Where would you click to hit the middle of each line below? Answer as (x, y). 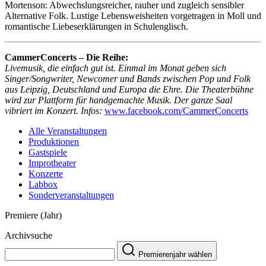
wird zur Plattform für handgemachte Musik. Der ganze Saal (118, 100)
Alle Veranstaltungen (68, 131)
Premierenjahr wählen (175, 254)
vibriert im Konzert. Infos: (53, 110)
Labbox (43, 184)
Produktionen (54, 141)
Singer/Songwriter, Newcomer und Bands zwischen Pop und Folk (128, 78)
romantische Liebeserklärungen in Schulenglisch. (96, 26)
